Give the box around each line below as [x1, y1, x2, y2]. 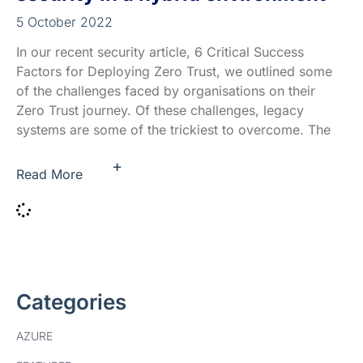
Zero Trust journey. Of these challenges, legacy [16, 102, 304, 119]
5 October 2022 [16, 14, 113, 31]
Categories [16, 289, 126, 315]
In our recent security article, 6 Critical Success [16, 44, 304, 61]
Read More [16, 165, 83, 182]
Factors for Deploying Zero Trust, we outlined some [16, 63, 332, 80]
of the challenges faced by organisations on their [16, 83, 315, 100]
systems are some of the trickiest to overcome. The [16, 122, 331, 139]
